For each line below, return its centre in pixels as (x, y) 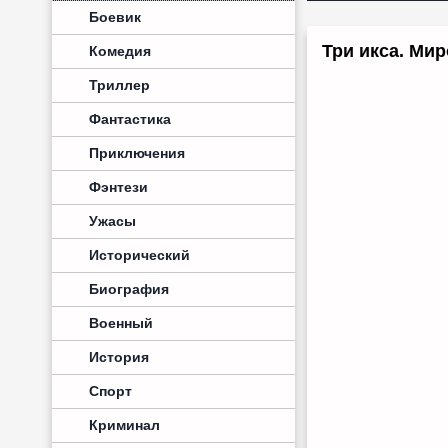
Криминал (124, 425)
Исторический (139, 255)
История (119, 357)
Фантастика (130, 119)
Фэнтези (118, 187)
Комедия (120, 51)
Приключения (137, 153)
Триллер (119, 85)
